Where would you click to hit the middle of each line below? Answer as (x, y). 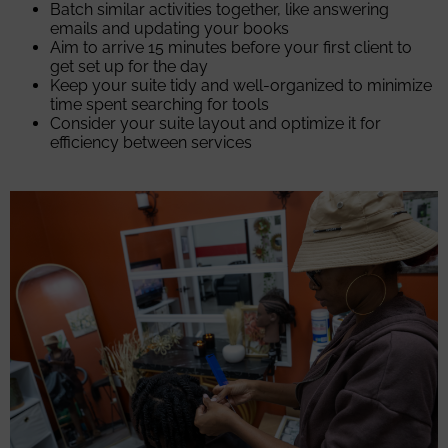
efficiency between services (151, 143)
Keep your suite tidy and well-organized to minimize (241, 86)
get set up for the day (129, 67)
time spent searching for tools (159, 105)
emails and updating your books (169, 29)
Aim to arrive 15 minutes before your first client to (231, 48)
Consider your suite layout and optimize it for (215, 124)
